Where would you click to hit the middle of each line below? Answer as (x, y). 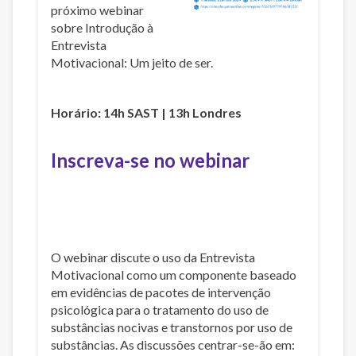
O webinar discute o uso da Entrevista (153, 257)
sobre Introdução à (102, 27)
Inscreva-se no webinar (150, 161)
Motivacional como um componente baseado (174, 274)
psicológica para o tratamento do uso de (160, 309)
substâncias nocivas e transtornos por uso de (172, 327)
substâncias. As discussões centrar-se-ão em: (173, 344)
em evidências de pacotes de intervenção (161, 292)
